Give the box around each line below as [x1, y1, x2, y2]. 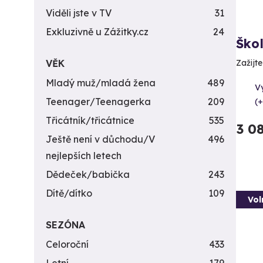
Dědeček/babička [46, 168, 130, 180]
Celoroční [46, 238, 89, 250]
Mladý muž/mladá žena [46, 77, 156, 89]
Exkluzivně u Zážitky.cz [46, 26, 149, 38]
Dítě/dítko [46, 187, 92, 199]
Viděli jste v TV [46, 7, 112, 19]
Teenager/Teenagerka [46, 96, 151, 107]
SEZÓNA [46, 219, 85, 231]
